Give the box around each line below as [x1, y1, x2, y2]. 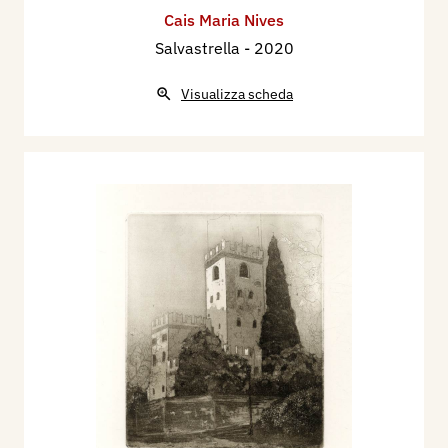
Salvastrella [154, 37, 244, 58]
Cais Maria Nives [164, 9, 284, 30]
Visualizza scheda [181, 84, 293, 103]
